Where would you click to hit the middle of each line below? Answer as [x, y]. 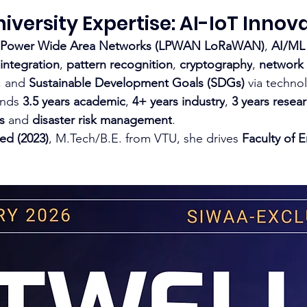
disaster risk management [102, 120]
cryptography [216, 64]
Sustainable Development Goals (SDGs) [137, 83]
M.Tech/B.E [87, 138]
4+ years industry [179, 101]
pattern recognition [120, 64]
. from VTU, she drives [180, 138]
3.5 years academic [74, 101]
